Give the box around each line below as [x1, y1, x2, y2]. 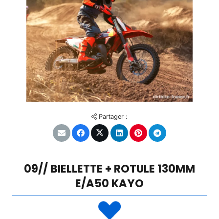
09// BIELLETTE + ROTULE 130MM [24, 161, 195, 177]
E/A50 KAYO [75, 175, 144, 192]
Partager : [97, 113, 128, 120]
